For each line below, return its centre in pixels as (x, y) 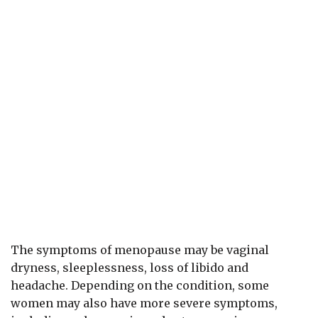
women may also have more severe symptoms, (144, 303)
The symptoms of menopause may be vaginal (140, 250)
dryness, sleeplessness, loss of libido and (130, 267)
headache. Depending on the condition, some (140, 285)
